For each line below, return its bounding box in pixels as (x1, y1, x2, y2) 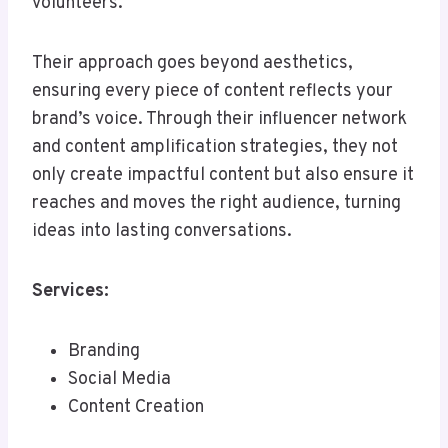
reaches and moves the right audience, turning (32, 192, 401, 216)
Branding (68, 340, 140, 364)
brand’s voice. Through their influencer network (32, 108, 407, 132)
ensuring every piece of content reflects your (32, 80, 393, 104)
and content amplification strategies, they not (32, 136, 398, 160)
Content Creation (68, 396, 204, 420)
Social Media (68, 368, 171, 392)
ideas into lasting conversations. (32, 220, 292, 244)
